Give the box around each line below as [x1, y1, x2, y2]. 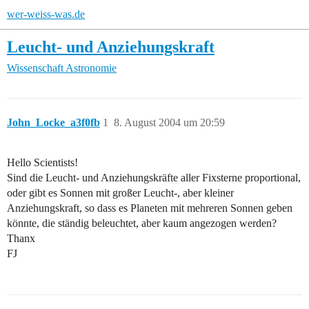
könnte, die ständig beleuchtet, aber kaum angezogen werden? [7, 217, 277, 230]
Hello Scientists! [7, 157, 78, 169]
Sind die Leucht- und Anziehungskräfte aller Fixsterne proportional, [7, 172, 301, 184]
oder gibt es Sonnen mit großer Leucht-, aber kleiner [7, 187, 234, 199]
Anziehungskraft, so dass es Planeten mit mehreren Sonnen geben [7, 202, 292, 215]
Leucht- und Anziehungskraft [7, 37, 215, 56]
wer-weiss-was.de [7, 8, 85, 20]
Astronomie [66, 62, 117, 74]
